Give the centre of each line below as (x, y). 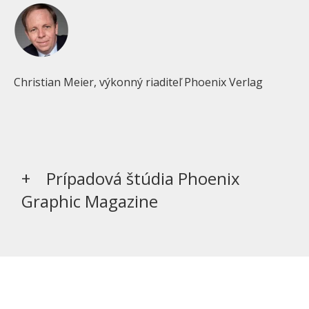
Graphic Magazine (90, 201)
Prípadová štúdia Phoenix (143, 179)
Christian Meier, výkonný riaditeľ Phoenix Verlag (138, 82)
